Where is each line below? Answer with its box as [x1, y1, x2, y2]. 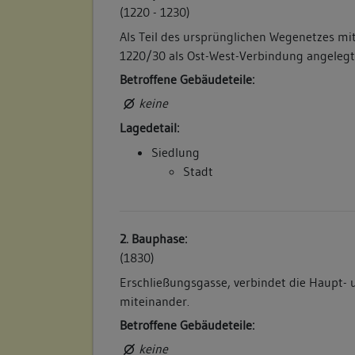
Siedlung [151, 143, 200, 160]
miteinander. [120, 292, 190, 309]
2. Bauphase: [120, 231, 188, 247]
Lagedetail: [120, 120, 180, 136]
